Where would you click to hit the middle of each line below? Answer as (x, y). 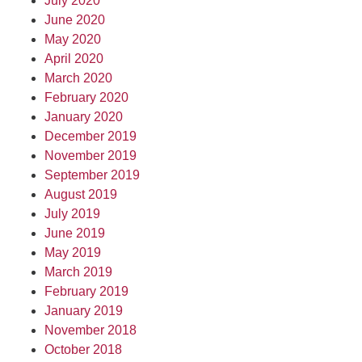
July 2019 (72, 214)
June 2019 (75, 233)
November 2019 (90, 156)
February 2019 (86, 291)
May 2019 (73, 253)
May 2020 (73, 39)
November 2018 (90, 330)
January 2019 (84, 311)
